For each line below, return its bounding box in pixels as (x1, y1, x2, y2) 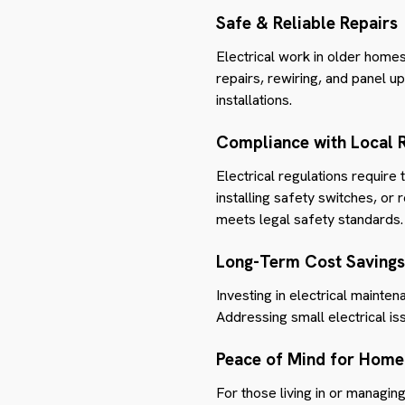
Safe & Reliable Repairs (216, 11, 398, 34)
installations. (216, 89, 292, 109)
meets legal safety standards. (216, 209, 403, 229)
